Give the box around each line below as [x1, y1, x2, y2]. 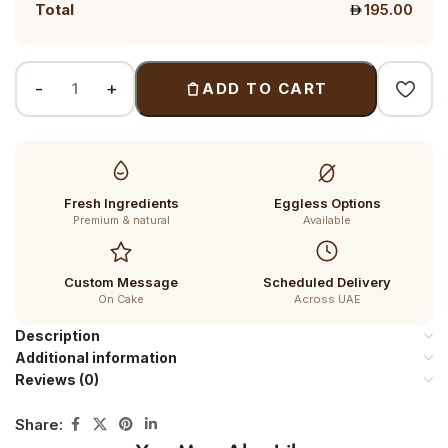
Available [303, 213, 351, 227]
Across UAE [293, 292, 361, 306]
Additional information [15, 349, 177, 366]
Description [15, 327, 100, 344]
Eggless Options [273, 195, 381, 211]
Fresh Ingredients [63, 195, 179, 211]
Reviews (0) [15, 371, 99, 388]
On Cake [98, 292, 144, 306]
